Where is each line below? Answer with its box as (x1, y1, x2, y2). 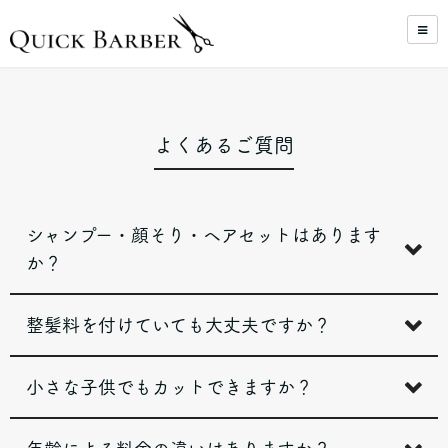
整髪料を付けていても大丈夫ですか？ (26, 316, 331, 334)
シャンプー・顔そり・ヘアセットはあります (26, 226, 381, 244)
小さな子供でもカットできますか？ (26, 378, 313, 396)
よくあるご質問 (154, 135, 294, 155)
